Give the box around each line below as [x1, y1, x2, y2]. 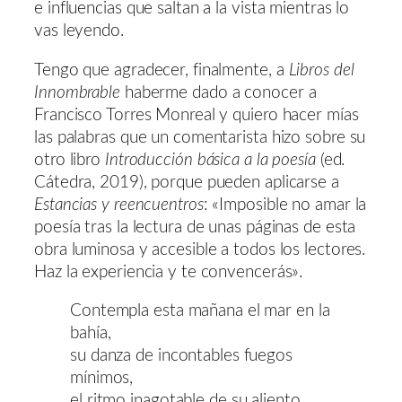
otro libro [34, 151, 105, 169]
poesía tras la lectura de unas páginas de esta [34, 218, 356, 236]
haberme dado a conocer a [119, 83, 317, 101]
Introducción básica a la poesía [104, 151, 316, 169]
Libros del [288, 61, 354, 79]
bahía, [70, 325, 111, 343]
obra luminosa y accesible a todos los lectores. [34, 240, 366, 258]
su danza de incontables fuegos [70, 347, 293, 365]
